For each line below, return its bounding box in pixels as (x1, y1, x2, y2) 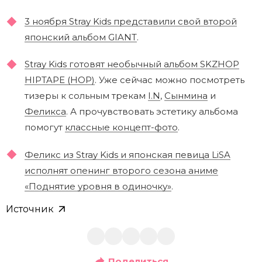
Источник (6, 203, 54, 215)
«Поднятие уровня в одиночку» (25, 180, 171, 192)
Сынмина (164, 90, 208, 102)
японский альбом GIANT (25, 32, 137, 43)
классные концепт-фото (65, 122, 178, 133)
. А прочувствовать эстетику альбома (66, 106, 238, 118)
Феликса (25, 106, 66, 118)
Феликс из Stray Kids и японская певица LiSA (25, 149, 230, 160)
